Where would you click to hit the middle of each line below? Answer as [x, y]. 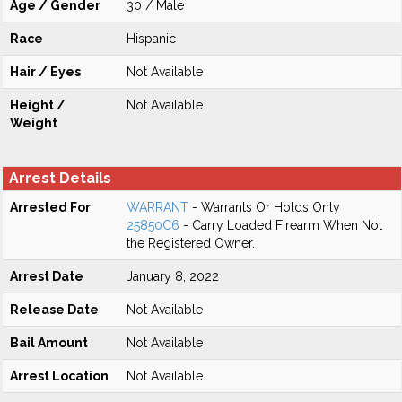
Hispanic [151, 39]
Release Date [54, 310]
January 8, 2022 [173, 276]
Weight [34, 123]
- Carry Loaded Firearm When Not [281, 225]
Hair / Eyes [45, 72]
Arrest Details [60, 178]
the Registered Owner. [191, 243]
